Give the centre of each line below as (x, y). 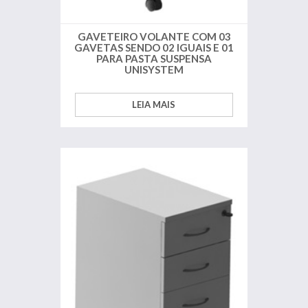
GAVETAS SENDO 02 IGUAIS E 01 (154, 48)
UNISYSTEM (154, 70)
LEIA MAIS (154, 105)
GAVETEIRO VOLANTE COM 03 (154, 37)
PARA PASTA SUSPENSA (154, 59)
